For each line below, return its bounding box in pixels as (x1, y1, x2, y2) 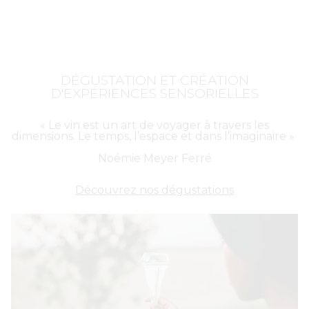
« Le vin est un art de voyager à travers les (40, 118, 269, 132)
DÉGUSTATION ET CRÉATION (60, 71, 249, 88)
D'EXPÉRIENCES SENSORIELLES (50, 84, 259, 101)
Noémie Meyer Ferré (97, 151, 212, 165)
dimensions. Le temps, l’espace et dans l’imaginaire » (12, 129, 297, 143)
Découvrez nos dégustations (75, 183, 234, 197)
